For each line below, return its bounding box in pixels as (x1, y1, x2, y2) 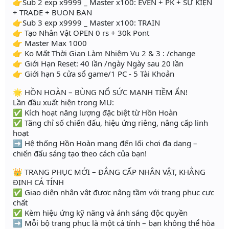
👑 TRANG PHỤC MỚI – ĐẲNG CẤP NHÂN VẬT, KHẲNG (13, 167, 205, 177)
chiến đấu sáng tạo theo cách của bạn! (13, 148, 147, 159)
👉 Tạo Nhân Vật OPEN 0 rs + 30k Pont (13, 28, 149, 38)
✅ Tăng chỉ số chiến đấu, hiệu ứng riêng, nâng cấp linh (13, 118, 208, 128)
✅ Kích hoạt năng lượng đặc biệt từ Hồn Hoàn (13, 107, 177, 118)
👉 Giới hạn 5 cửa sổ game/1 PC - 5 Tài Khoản (13, 68, 174, 79)
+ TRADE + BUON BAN (13, 7, 92, 18)
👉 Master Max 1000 (13, 38, 87, 49)
